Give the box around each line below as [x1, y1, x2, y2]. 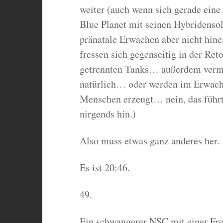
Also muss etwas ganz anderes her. [79, 134, 220, 148]
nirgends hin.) [79, 107, 136, 121]
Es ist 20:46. [79, 161, 130, 175]
